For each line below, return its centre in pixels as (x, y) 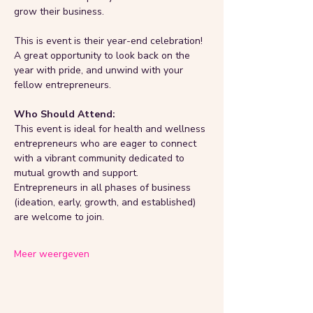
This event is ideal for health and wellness (111, 129)
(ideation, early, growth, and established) (106, 203)
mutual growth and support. (76, 173)
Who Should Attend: (65, 115)
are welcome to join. (59, 217)
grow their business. (59, 12)
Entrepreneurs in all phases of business (104, 188)
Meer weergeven (52, 254)
